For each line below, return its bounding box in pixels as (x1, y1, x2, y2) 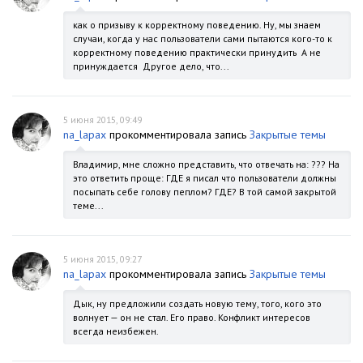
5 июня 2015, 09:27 (63, 253, 142, 265)
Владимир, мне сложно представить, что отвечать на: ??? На (73, 158, 340, 170)
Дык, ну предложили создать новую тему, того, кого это (73, 297, 322, 310)
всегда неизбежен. (73, 325, 159, 337)
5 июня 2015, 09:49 (63, 113, 142, 126)
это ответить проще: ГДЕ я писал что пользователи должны (73, 172, 336, 184)
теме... (73, 199, 104, 211)
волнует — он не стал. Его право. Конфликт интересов (73, 311, 310, 323)
